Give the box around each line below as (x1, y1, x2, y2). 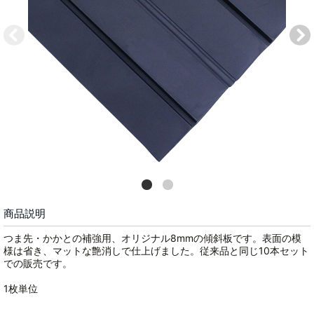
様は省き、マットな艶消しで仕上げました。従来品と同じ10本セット (4, 245, 309, 257)
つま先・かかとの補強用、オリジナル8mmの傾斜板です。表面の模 (4, 232, 301, 244)
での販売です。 (4, 257, 72, 269)
